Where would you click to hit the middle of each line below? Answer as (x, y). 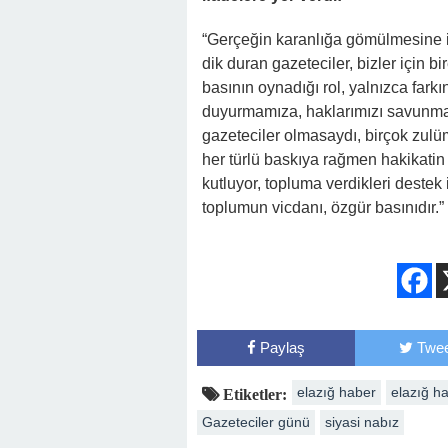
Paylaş (282, 347)
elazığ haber (336, 392)
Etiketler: (253, 394)
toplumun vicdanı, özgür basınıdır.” (323, 207)
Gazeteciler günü (256, 422)
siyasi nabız (362, 422)
